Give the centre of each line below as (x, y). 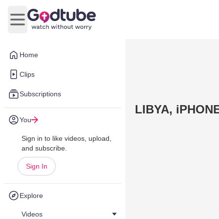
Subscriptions (40, 94)
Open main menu (47, 24)
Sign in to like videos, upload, (66, 138)
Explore (31, 196)
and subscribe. (44, 148)
